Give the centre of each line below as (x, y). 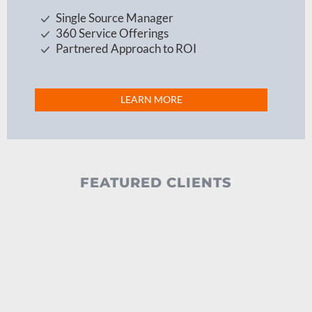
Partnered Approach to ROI (126, 49)
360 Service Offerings (112, 33)
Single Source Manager (114, 18)
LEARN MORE (151, 100)
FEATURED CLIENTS (156, 182)
